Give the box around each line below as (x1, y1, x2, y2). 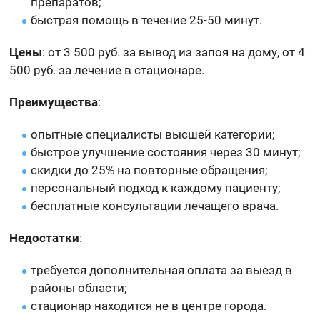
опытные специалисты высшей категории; (31, 126, 276, 141)
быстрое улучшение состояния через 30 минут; (31, 144, 301, 159)
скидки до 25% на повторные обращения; (31, 162, 269, 177)
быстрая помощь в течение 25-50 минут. (31, 12, 263, 27)
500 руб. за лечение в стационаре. (9, 62, 205, 77)
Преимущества (9, 94, 99, 109)
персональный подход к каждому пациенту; (31, 180, 281, 195)
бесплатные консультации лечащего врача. (31, 198, 279, 213)
